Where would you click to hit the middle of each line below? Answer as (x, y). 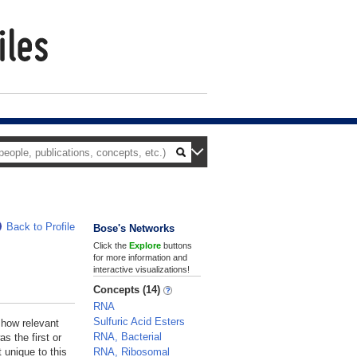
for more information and (140, 257)
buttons (177, 245)
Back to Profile (41, 227)
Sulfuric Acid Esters (139, 322)
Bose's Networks (134, 228)
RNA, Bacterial (127, 337)
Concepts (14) (128, 290)
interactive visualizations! (141, 269)
